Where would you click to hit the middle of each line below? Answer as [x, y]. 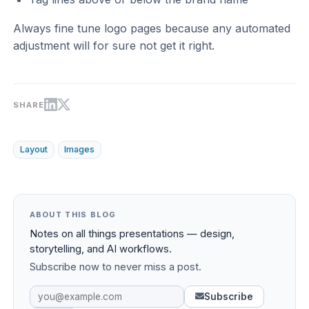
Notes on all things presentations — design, [132, 233]
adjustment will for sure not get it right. [114, 46]
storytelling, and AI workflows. [100, 249]
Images [80, 149]
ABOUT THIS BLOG [73, 214]
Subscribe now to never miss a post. [115, 267]
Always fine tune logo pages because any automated [152, 28]
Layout [33, 149]
